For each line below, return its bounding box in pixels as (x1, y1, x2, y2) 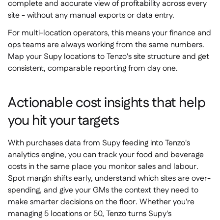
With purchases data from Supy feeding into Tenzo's (8, 137, 190, 149)
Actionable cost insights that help (8, 93, 205, 113)
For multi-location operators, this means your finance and (8, 27, 211, 39)
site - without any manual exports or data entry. (8, 10, 174, 21)
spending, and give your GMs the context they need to (8, 185, 198, 196)
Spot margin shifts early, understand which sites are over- (8, 173, 211, 184)
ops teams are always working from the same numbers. (8, 39, 204, 51)
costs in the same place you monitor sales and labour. (8, 161, 198, 172)
